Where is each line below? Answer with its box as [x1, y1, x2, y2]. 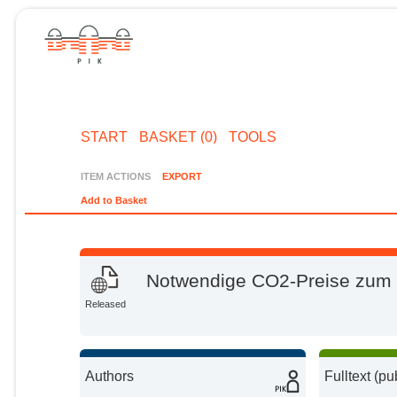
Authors [85, 368, 135, 384]
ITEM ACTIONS [81, 170, 152, 182]
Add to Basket [81, 195, 148, 206]
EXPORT [161, 170, 202, 182]
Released [85, 299, 127, 310]
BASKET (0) [138, 128, 217, 144]
